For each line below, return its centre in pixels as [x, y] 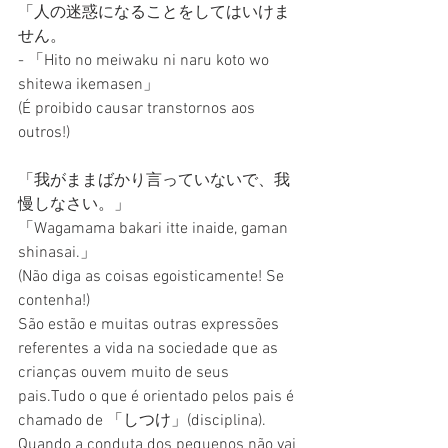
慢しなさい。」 [74, 204]
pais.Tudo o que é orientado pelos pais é [158, 396]
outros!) [44, 132]
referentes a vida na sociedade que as [150, 348]
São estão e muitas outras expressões [150, 324]
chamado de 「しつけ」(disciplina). [142, 420]
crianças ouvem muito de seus [125, 372]
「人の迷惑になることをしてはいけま [154, 12]
